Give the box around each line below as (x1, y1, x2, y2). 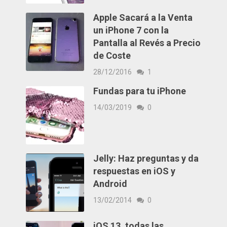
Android (93, 178, 128, 190)
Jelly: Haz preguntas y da (93, 153, 199, 164)
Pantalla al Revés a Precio (93, 37, 201, 49)
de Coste (93, 50, 131, 61)
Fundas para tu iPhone (93, 86, 186, 97)
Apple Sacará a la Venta (93, 12, 193, 23)
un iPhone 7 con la (93, 25, 169, 36)
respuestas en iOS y (93, 166, 176, 177)
